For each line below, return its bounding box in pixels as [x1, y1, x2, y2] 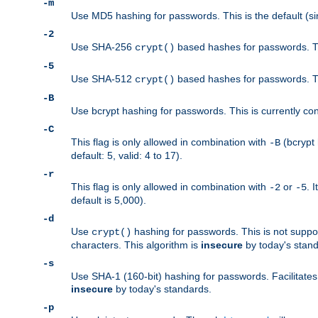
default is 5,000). [71, 194, 146, 207]
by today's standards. [113, 283, 212, 295]
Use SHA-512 [71, 73, 135, 85]
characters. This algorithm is [71, 239, 201, 251]
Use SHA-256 [71, 41, 135, 53]
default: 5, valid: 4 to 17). [71, 150, 182, 162]
